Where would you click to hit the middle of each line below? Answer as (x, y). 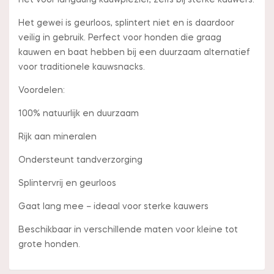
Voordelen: (42, 91)
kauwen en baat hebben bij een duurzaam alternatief (134, 53)
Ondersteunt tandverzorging (80, 161)
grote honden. (49, 245)
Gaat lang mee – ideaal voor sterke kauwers (113, 207)
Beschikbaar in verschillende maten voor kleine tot (128, 230)
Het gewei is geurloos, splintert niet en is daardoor (126, 24)
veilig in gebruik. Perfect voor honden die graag (120, 38)
